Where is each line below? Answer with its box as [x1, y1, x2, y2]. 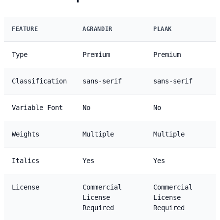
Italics [12, 156, 39, 165]
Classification [12, 77, 67, 85]
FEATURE [12, 25, 38, 32]
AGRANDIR [82, 25, 112, 32]
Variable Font [12, 103, 63, 111]
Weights [12, 130, 39, 138]
